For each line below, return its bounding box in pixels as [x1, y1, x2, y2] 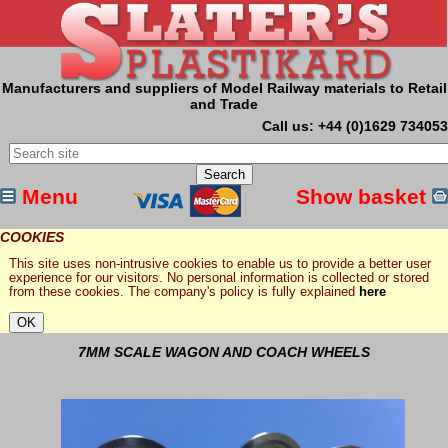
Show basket [296, 184, 432, 208]
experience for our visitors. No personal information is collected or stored [8, 271, 429, 286]
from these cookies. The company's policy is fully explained [8, 285, 359, 300]
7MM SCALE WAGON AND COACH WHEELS [78, 344, 370, 361]
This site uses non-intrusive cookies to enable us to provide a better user [8, 257, 431, 272]
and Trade [190, 96, 258, 113]
